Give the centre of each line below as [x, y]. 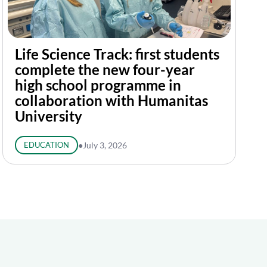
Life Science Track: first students [117, 54]
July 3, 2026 [105, 145]
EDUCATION [46, 145]
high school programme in [98, 85]
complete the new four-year [105, 69]
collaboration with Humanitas [111, 100]
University [49, 116]
